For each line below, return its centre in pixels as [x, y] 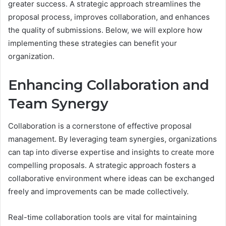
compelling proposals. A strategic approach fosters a [102, 165]
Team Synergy [58, 103]
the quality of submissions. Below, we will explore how [105, 30]
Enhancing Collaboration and [109, 85]
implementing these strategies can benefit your [93, 43]
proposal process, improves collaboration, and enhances [109, 17]
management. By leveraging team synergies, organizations [112, 139]
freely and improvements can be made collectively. [98, 192]
